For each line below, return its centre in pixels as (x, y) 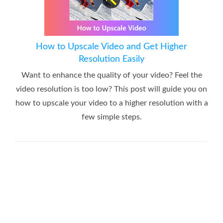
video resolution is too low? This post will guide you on (111, 89)
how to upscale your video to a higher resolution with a (111, 103)
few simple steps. (111, 117)
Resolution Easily (111, 59)
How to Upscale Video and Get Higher (111, 47)
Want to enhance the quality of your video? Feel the (111, 75)
